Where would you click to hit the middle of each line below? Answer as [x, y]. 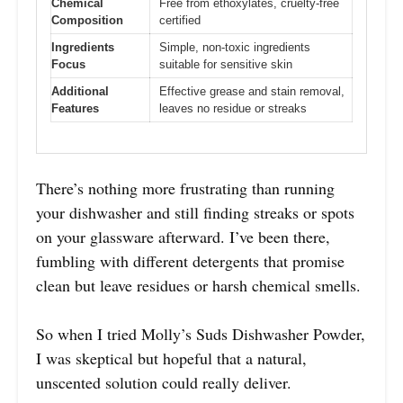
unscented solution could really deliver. [164, 383]
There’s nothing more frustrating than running [185, 188]
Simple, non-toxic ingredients [235, 47]
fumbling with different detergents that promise [190, 261]
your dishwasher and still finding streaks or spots [195, 213]
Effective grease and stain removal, [252, 91]
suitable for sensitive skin [226, 64]
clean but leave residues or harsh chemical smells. [198, 286]
